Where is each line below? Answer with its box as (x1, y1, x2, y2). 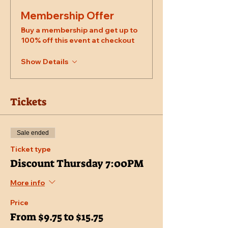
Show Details (21, 57, 68, 67)
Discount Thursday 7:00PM (10, 157, 144, 170)
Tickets (10, 95, 46, 109)
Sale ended (17, 129, 49, 137)
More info (10, 178, 45, 187)
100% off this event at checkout (21, 36, 134, 45)
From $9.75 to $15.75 (10, 210, 103, 224)
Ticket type (10, 145, 51, 154)
